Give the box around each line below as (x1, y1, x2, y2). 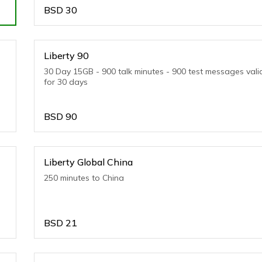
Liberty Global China (44, 156, 133, 168)
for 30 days (44, 77, 88, 87)
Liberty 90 (44, 50, 89, 61)
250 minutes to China (44, 173, 125, 183)
